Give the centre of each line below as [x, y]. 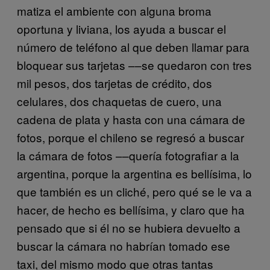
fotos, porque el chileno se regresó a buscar [130, 137]
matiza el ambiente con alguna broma [114, 10]
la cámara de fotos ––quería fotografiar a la [128, 155]
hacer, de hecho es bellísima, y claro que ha [131, 209]
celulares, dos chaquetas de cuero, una [119, 101]
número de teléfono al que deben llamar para [133, 46]
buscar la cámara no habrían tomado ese [124, 245]
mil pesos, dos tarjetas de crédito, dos [115, 83]
